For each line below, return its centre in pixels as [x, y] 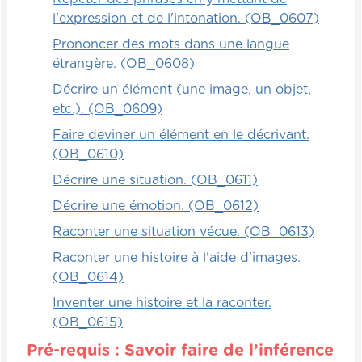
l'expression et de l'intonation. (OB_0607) [186, 18]
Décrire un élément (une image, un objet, [182, 89]
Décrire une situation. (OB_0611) [155, 180]
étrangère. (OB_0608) [124, 63]
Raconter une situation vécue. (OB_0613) [183, 232]
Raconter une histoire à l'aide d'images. [177, 257]
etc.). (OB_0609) [107, 109]
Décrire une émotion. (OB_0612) [156, 206]
